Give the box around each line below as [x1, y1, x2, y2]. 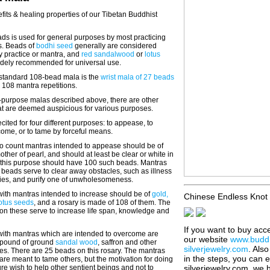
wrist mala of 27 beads [101, 73, 174, 81]
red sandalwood [81, 50, 134, 58]
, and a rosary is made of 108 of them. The [34, 198, 171, 207]
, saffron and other [98, 238, 157, 246]
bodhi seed [36, 42, 73, 50]
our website [184, 234, 230, 244]
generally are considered [73, 42, 157, 50]
